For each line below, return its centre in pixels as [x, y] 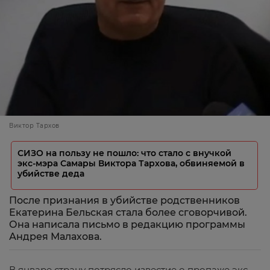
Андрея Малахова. [55, 237]
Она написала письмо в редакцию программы [127, 224]
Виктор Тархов [34, 126]
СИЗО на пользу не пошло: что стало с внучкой [124, 153]
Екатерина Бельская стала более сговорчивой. [128, 212]
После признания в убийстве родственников [124, 200]
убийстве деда [51, 174]
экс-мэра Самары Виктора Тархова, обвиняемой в [131, 163]
